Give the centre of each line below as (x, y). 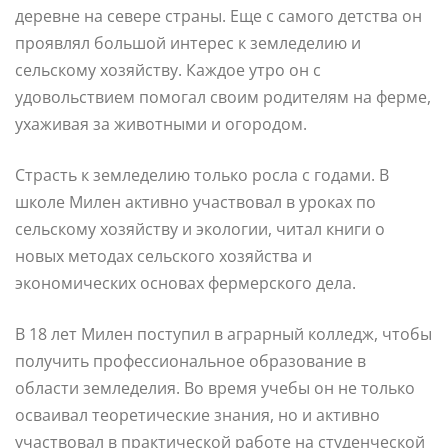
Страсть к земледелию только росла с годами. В (202, 174)
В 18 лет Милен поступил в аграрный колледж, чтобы (223, 333)
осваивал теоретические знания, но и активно (197, 414)
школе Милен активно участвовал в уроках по (195, 201)
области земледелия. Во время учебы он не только (215, 387)
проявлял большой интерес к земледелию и (188, 42)
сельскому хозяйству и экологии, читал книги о (200, 228)
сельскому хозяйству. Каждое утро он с (168, 69)
